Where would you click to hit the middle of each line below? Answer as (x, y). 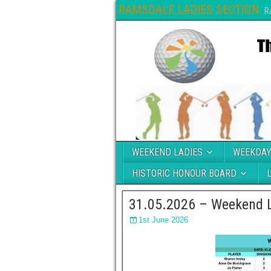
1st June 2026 (163, 220)
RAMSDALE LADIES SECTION (189, 10)
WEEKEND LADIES (167, 152)
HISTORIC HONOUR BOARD (184, 173)
